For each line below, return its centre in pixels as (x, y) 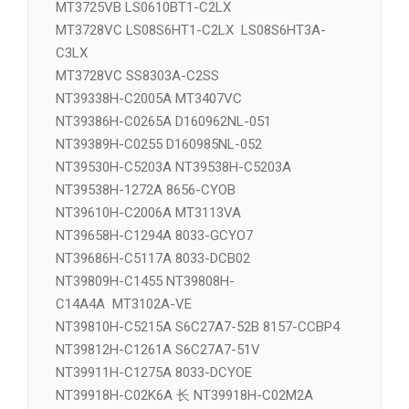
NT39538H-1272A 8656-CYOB (146, 237)
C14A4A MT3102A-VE (124, 351)
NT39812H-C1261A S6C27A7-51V (158, 397)
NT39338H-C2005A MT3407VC (149, 146)
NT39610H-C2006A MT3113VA (148, 260)
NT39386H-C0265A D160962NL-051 (163, 168)
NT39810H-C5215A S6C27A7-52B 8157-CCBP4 (198, 374)
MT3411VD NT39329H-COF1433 (152, 31)
